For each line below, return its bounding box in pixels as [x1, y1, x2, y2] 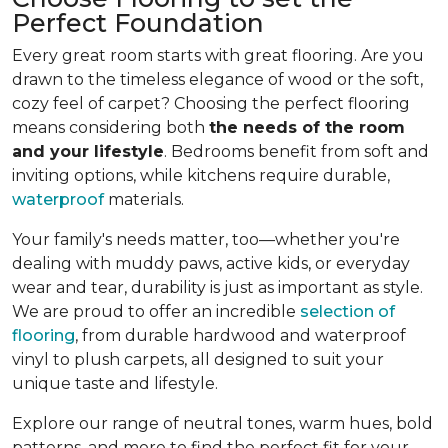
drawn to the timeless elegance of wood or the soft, [12, 70, 423, 90]
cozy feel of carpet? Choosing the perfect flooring [12, 94, 410, 114]
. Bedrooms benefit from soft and [164, 142, 429, 162]
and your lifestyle [12, 142, 164, 162]
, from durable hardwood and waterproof [75, 326, 406, 346]
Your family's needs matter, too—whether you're [12, 230, 400, 250]
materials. [104, 190, 184, 210]
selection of [300, 302, 395, 322]
